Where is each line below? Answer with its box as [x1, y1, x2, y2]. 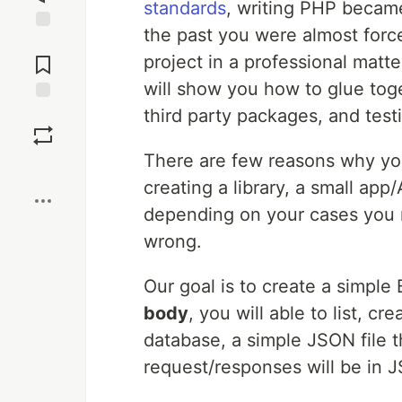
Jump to [19, 34, 67, 50]
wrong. [144, 231, 202, 252]
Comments [12, 49, 74, 66]
